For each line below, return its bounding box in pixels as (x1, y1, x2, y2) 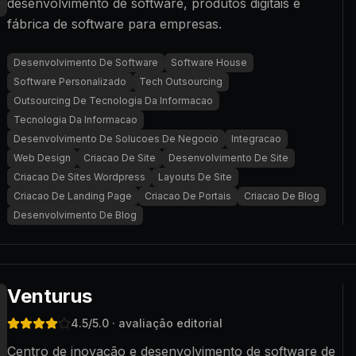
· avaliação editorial (109, 316, 222, 330)
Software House (171, 56, 247, 68)
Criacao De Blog (244, 190, 319, 202)
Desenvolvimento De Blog (14, 209, 137, 221)
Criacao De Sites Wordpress (14, 171, 145, 183)
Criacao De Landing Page (14, 190, 132, 202)
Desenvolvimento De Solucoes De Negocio (14, 133, 219, 145)
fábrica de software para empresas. (7, 16, 222, 32)
